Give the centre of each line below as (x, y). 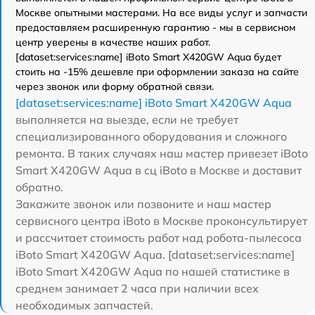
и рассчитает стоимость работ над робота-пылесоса (159, 238)
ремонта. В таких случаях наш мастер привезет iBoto (162, 154)
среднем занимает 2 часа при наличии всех (137, 289)
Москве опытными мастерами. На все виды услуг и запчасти (161, 13)
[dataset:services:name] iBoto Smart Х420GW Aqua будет (148, 57)
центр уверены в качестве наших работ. (113, 43)
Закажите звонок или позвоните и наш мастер (143, 204)
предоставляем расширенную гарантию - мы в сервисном (155, 28)
